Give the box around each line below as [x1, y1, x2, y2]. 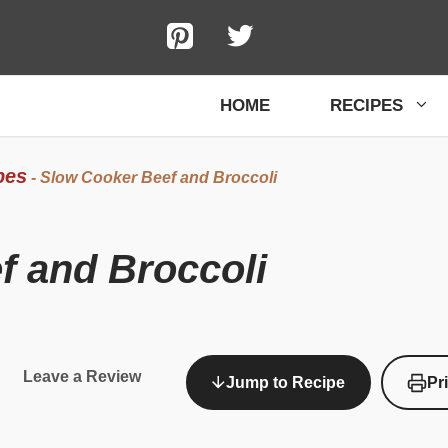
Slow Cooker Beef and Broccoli [39, 169, 277, 186]
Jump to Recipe [225, 374, 345, 392]
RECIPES [330, 96, 403, 115]
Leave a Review [23, 368, 142, 386]
